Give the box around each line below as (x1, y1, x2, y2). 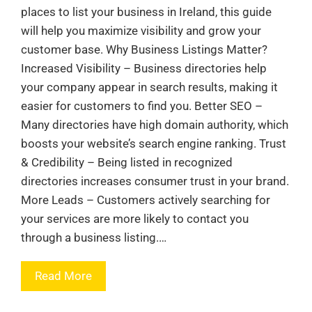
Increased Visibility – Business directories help (21, 61, 267, 76)
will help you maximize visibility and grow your (21, 24, 261, 38)
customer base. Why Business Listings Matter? (21, 42, 267, 57)
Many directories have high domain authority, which (21, 118, 288, 132)
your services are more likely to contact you (21, 212, 249, 226)
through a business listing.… (21, 231, 166, 245)
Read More (35, 269, 92, 283)
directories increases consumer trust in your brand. (21, 174, 289, 189)
